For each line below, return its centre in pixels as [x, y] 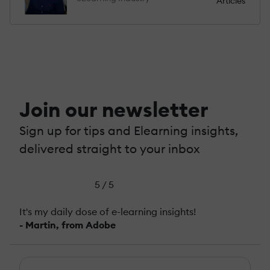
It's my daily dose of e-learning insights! [108, 211]
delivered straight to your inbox [110, 148]
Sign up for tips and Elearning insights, [129, 130]
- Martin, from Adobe [67, 224]
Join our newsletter [114, 109]
